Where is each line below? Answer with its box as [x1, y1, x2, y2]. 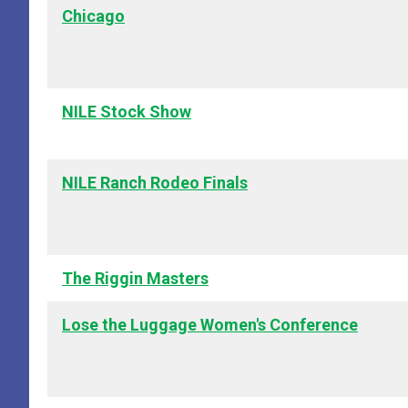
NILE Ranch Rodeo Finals [62, 173, 248, 193]
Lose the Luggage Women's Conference [62, 315, 358, 335]
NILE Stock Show [62, 102, 191, 122]
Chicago [62, 6, 125, 26]
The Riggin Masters [62, 269, 209, 289]
